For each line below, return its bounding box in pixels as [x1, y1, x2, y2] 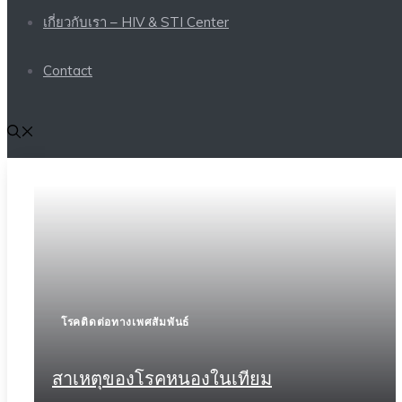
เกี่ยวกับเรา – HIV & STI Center [43, 13, 229, 31]
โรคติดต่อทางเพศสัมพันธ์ [61, 315, 189, 329]
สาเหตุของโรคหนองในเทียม [52, 368, 272, 389]
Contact [43, 62, 92, 79]
